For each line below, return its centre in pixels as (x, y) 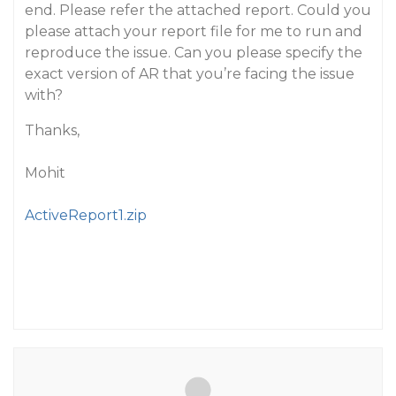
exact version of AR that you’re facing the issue (190, 74)
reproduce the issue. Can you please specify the (194, 53)
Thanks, (52, 130)
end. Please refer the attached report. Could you (198, 10)
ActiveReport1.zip (86, 215)
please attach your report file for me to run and (194, 31)
